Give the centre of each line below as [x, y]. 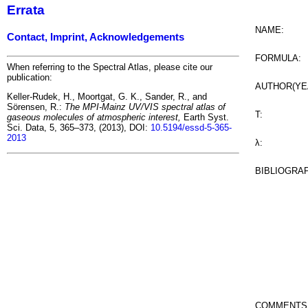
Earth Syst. [205, 118]
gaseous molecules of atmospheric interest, [94, 118]
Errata [26, 10]
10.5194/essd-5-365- [191, 128]
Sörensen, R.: [36, 107]
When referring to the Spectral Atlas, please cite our [110, 67]
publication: [30, 77]
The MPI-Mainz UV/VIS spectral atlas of [145, 107]
